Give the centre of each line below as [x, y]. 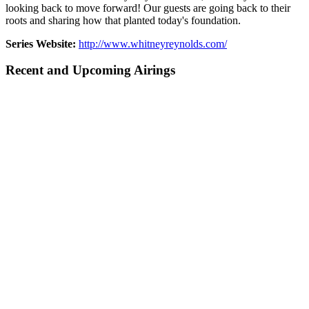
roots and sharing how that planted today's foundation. [123, 20]
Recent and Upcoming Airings [90, 70]
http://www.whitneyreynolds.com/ [153, 43]
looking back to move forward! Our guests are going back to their [148, 8]
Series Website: [41, 43]
